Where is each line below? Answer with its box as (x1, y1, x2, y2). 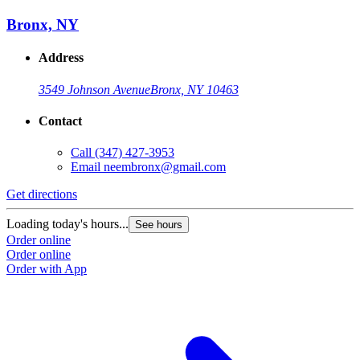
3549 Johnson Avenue (39, 82, 150, 96)
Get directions (6, 187, 77, 202)
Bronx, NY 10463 (150, 82, 239, 96)
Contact (39, 114, 82, 129)
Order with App (6, 262, 87, 276)
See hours (135, 219, 182, 231)
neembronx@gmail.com (104, 160, 226, 174)
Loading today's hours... (6, 217, 129, 231)
